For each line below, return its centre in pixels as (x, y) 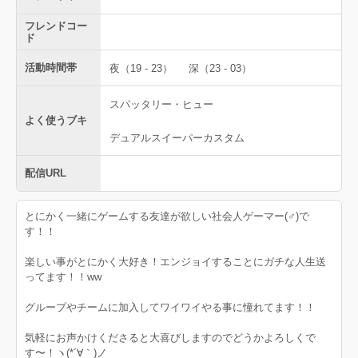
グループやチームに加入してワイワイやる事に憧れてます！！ (170, 307)
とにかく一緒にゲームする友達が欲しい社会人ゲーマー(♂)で (167, 216)
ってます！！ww (63, 277)
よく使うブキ (56, 120)
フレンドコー (56, 26)
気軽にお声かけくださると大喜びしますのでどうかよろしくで (170, 338)
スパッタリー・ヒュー (161, 104)
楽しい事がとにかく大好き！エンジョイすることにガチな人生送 (175, 262)
